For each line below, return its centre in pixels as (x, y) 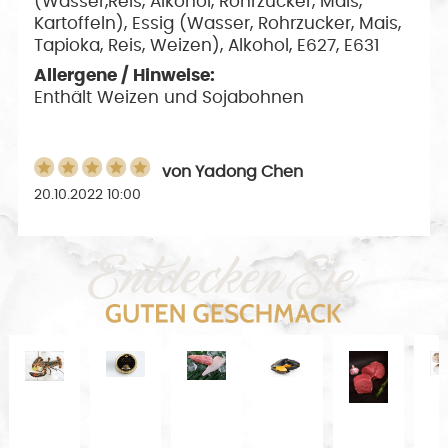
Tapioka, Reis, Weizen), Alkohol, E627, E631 (207, 45)
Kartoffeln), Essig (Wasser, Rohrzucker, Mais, (218, 23)
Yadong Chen (249, 171)
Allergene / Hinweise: (125, 75)
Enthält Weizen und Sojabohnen (169, 97)
